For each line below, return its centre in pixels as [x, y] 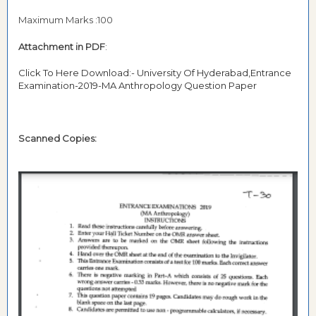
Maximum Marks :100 [66, 20]
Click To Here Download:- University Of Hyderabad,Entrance [155, 73]
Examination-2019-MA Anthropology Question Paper [138, 85]
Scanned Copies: [57, 138]
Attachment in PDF [62, 46]
